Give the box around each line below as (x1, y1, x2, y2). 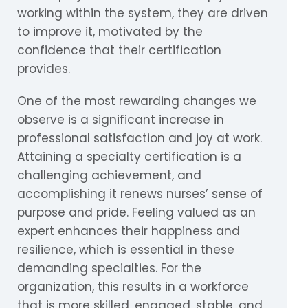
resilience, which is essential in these (17, 241, 234, 258)
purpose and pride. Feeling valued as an (17, 203, 256, 221)
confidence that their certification (17, 41, 221, 58)
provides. (17, 60, 70, 77)
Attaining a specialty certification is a (17, 148, 241, 165)
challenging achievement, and (17, 166, 201, 184)
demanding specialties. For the (17, 259, 201, 276)
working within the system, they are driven (17, 4, 268, 21)
